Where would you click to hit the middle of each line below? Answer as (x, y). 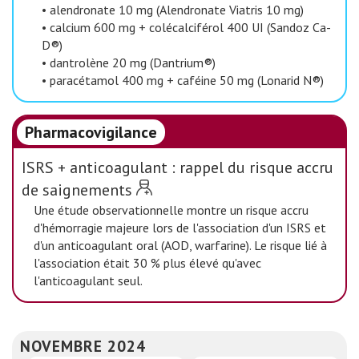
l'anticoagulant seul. (88, 280)
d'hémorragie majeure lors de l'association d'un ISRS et (180, 228)
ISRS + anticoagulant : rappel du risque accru (177, 167)
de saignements (77, 190)
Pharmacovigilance (91, 132)
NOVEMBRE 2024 (83, 346)
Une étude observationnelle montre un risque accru (171, 210)
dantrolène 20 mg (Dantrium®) (133, 63)
